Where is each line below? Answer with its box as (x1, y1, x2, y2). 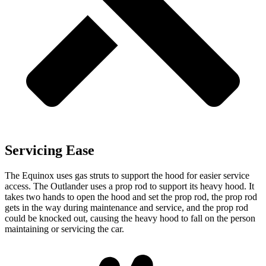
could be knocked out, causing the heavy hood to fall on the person (5, 213, 255, 223)
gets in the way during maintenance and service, (5, 202, 186, 213)
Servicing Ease (5, 142, 94, 158)
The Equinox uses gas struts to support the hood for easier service (5, 170, 249, 180)
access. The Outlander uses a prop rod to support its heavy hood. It (5, 180, 254, 191)
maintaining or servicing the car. (5, 223, 124, 234)
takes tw (5, 191, 36, 202)
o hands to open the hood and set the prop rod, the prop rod (36, 191, 257, 202)
